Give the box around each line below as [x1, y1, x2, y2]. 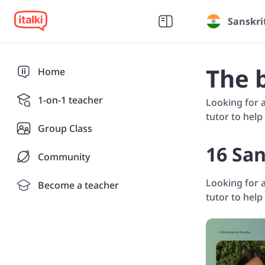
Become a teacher [38, 179, 119, 192]
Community [38, 150, 90, 163]
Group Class [38, 122, 92, 135]
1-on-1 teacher [38, 93, 103, 106]
